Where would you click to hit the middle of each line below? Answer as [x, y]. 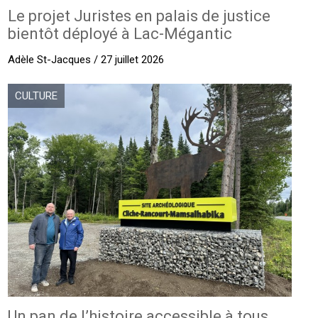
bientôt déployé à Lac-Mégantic [120, 34]
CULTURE [37, 96]
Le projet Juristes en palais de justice [139, 16]
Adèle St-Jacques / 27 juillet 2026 [86, 60]
